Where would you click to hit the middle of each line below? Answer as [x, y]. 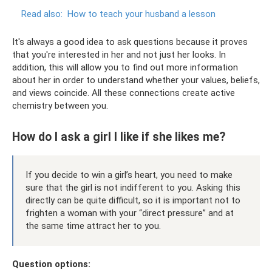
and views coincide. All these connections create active [124, 93]
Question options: [51, 264]
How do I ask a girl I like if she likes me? [119, 137]
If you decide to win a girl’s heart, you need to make [129, 175]
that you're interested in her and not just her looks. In [119, 55]
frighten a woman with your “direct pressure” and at [130, 213]
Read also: [42, 14]
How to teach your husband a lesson [141, 14]
